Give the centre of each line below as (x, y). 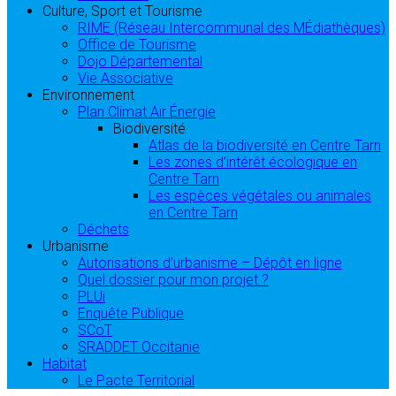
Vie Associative (126, 78)
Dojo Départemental (140, 61)
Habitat (65, 363)
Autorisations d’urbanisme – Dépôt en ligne (210, 263)
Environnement (88, 95)
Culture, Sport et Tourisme (122, 11)
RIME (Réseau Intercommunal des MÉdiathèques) (232, 27)
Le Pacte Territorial (136, 380)
